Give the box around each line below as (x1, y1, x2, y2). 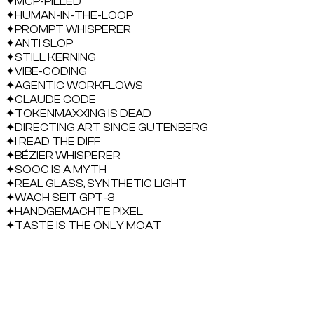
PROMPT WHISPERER (15, 23, 131, 36)
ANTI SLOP (15, 37, 73, 50)
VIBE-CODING (15, 65, 87, 78)
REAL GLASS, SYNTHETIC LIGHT (15, 177, 187, 190)
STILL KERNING (15, 51, 96, 64)
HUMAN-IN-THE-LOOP (15, 9, 133, 22)
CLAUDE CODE (15, 93, 96, 106)
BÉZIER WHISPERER (15, 149, 121, 162)
